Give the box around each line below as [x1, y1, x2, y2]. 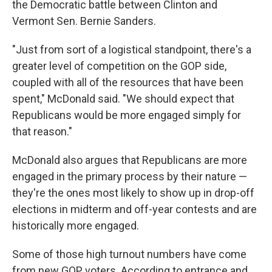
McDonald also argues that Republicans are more [12, 154, 247, 167]
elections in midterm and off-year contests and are [12, 203, 257, 216]
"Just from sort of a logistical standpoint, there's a [12, 43, 251, 56]
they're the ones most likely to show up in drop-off [12, 186, 254, 200]
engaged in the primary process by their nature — [12, 170, 247, 183]
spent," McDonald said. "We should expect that [12, 92, 234, 106]
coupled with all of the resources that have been [12, 76, 243, 89]
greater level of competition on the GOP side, [12, 59, 226, 73]
